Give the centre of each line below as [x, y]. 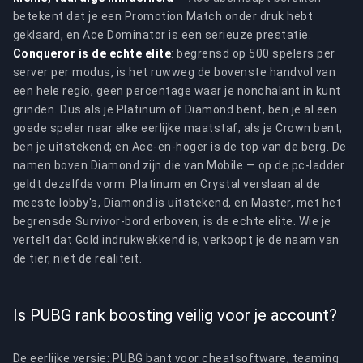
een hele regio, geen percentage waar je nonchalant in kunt [177, 91]
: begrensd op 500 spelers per [253, 53]
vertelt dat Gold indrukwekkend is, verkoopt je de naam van [176, 240]
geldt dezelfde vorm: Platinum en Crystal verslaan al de [167, 184]
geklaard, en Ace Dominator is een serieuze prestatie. [162, 35]
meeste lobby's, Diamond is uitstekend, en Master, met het [177, 203]
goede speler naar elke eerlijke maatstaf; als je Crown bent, [178, 128]
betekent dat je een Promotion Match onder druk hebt [163, 16]
